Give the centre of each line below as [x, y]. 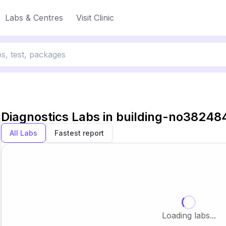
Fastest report [79, 133]
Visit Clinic [95, 18]
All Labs [23, 133]
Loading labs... [189, 215]
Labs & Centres [34, 18]
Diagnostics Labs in [59, 117]
